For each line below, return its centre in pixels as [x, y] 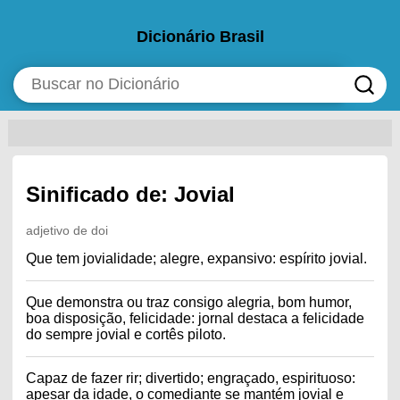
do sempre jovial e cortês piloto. [125, 334]
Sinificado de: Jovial [130, 194]
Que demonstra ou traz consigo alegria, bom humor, [188, 302]
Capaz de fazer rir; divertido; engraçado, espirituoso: [190, 378]
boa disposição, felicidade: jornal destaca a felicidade [195, 318]
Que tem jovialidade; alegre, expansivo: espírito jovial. [196, 258]
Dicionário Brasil [200, 37]
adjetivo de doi [67, 230]
